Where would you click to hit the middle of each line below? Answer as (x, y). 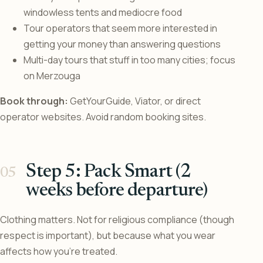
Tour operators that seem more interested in (120, 28)
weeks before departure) (117, 191)
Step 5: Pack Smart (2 (109, 172)
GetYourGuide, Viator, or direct (134, 101)
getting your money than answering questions (122, 44)
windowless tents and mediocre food (103, 13)
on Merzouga (52, 76)
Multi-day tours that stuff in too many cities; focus (129, 60)
